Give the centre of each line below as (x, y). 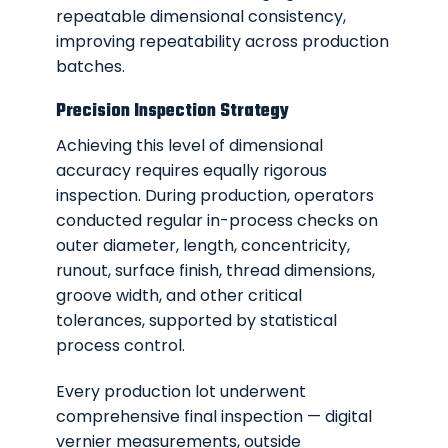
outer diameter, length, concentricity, (203, 246)
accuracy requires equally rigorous (192, 171)
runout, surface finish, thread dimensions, (216, 271)
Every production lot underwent (181, 392)
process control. (121, 346)
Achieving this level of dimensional (190, 146)
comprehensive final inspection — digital (214, 417)
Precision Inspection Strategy (173, 111)
